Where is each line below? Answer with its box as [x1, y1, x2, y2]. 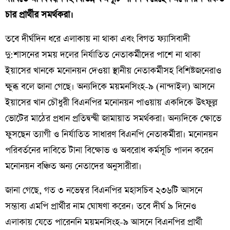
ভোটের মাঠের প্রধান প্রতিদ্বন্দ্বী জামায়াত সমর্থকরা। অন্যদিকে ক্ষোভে [5, 112, 221, 125]
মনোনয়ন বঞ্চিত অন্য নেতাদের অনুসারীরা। [5, 160, 142, 173]
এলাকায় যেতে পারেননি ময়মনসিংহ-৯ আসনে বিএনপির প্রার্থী [5, 216, 202, 229]
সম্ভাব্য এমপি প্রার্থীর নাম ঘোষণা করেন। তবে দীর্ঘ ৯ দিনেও [5, 200, 196, 213]
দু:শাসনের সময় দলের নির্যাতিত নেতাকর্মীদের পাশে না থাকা [5, 49, 200, 62]
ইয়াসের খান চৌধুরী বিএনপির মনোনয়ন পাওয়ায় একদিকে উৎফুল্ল [5, 97, 218, 109]
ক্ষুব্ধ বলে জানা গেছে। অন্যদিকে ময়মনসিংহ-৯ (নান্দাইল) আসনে [5, 81, 215, 93]
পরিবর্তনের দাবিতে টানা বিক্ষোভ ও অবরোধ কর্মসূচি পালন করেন [5, 144, 213, 157]
